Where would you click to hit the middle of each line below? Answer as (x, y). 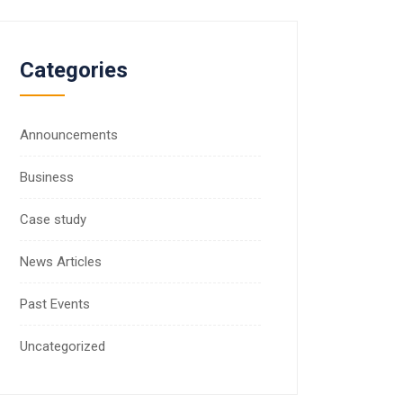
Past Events (55, 304)
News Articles (61, 261)
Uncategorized (63, 346)
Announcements (69, 134)
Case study (53, 219)
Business (47, 177)
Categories (74, 70)
